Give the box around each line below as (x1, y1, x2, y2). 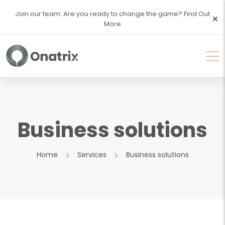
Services (77, 150, 106, 160)
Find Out (182, 9, 210, 19)
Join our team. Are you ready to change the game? (15, 9, 182, 19)
